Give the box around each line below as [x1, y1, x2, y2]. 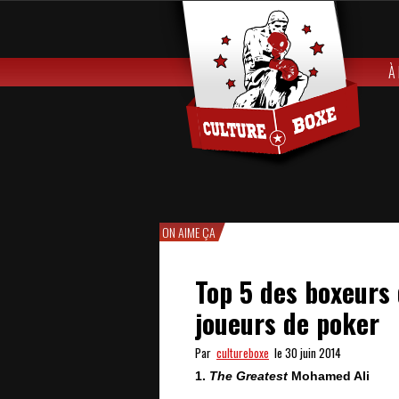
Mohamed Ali [288, 369, 370, 383]
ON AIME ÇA [162, 223, 216, 241]
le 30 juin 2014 [269, 344, 341, 362]
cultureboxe [216, 344, 269, 362]
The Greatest [209, 369, 288, 383]
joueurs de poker [195, 303, 379, 343]
